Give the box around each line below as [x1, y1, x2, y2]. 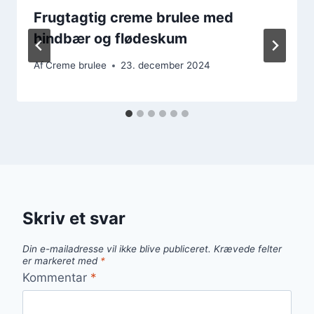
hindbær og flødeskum [34, 29, 187, 47]
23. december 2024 [121, 60, 211, 71]
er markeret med [22, 255, 100, 267]
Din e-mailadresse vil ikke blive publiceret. [22, 243, 211, 255]
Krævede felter [214, 243, 282, 255]
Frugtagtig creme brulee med [34, 8, 233, 26]
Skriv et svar [22, 208, 125, 229]
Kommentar [22, 270, 90, 285]
